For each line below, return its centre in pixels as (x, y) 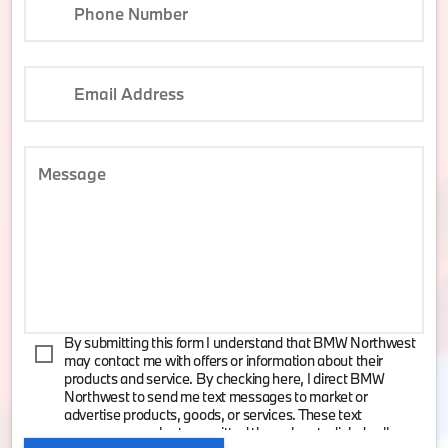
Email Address (129, 93)
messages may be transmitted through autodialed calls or (237, 432)
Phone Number (131, 13)
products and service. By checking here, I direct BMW (224, 378)
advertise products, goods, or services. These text (213, 414)
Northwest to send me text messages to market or (216, 396)
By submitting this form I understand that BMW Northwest (240, 342)
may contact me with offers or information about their (224, 360)
